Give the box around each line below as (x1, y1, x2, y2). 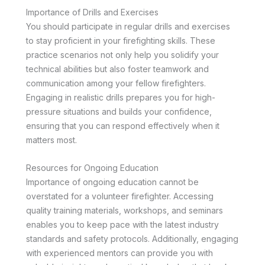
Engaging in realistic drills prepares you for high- (26, 92, 215, 103)
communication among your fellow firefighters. (26, 78, 206, 89)
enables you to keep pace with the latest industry (26, 219, 219, 230)
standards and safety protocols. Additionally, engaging (26, 233, 238, 244)
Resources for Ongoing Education (26, 162, 159, 173)
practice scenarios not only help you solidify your (26, 50, 219, 60)
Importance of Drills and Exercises (26, 7, 159, 18)
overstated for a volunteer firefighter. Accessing (26, 190, 214, 201)
